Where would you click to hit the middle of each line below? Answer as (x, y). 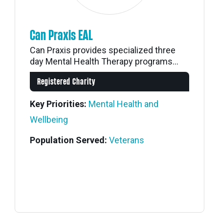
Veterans (127, 140)
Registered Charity (66, 82)
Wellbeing (49, 120)
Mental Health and (123, 104)
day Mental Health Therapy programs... (104, 61)
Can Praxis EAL (61, 36)
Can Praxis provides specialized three (103, 50)
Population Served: (68, 140)
